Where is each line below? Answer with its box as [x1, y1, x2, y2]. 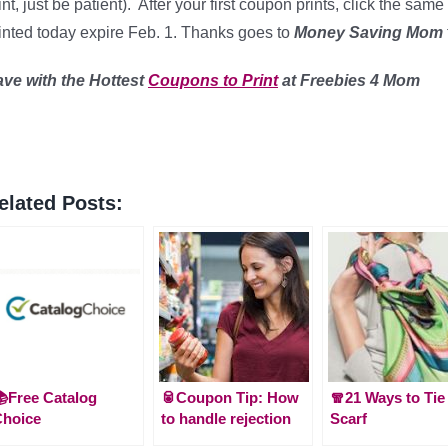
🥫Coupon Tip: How [161, 388, 299, 406]
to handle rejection [161, 409, 291, 427]
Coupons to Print [148, 72, 278, 89]
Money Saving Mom [294, 24, 443, 41]
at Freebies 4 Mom [278, 72, 420, 89]
